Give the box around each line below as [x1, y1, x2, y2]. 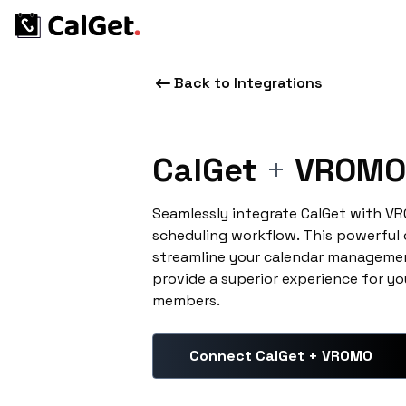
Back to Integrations [174, 73, 323, 92]
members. [152, 291, 220, 310]
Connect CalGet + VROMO [189, 346, 372, 365]
